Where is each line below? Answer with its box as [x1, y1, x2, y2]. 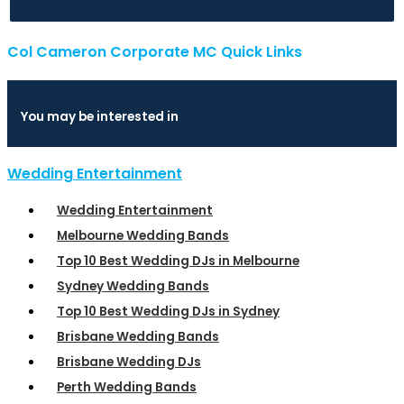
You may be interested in [21, 107, 179, 125]
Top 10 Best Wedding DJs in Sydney [57, 302, 280, 320]
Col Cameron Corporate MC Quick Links [7, 41, 302, 62]
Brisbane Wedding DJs [57, 353, 201, 371]
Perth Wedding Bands [57, 378, 197, 396]
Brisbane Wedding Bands [57, 327, 219, 345]
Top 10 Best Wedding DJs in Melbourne [57, 252, 299, 270]
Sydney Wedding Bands [57, 277, 209, 295]
